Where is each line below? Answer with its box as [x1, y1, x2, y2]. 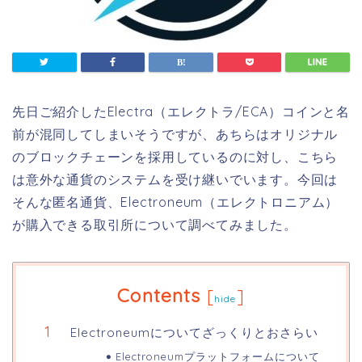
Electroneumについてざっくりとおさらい [70, 325, 318, 341]
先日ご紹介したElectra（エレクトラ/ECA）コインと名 [12, 103, 350, 120]
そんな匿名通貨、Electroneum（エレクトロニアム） [12, 194, 339, 211]
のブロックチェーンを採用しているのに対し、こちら [12, 149, 339, 166]
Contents [117, 284, 201, 308]
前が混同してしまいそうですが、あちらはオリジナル [12, 126, 339, 143]
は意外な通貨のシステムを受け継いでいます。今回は [12, 171, 339, 188]
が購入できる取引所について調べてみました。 [12, 217, 297, 234]
